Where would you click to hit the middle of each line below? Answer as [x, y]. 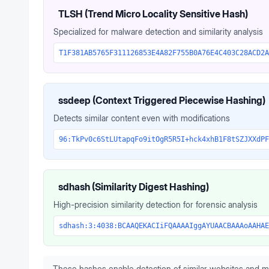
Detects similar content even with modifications [142, 118]
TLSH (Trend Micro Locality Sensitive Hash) [153, 14]
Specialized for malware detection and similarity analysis [158, 32]
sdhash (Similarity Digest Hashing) [134, 187]
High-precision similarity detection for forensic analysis [156, 204]
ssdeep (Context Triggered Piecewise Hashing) [162, 100]
